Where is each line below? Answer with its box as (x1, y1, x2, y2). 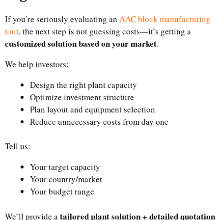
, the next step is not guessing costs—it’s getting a (19, 25, 191, 37)
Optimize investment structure (30, 91, 134, 103)
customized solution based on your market (5, 37, 157, 50)
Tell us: (5, 140, 30, 152)
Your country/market (30, 173, 102, 185)
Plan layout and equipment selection (30, 103, 155, 115)
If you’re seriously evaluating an (5, 13, 119, 25)
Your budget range (30, 186, 94, 197)
